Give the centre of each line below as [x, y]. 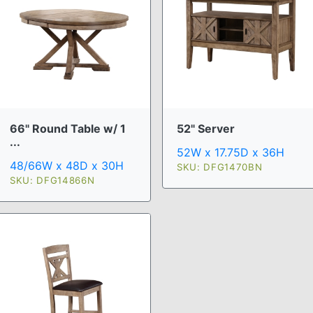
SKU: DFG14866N [52, 181]
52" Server [206, 129]
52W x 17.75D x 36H [231, 153]
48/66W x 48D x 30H [67, 166]
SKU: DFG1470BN [220, 167]
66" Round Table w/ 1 [68, 129]
